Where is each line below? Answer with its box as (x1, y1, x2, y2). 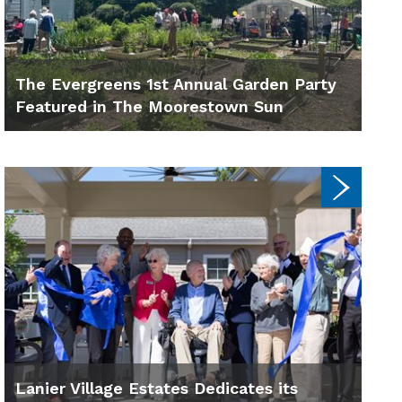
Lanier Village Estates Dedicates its (15, 378, 298, 398)
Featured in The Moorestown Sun (15, 97, 284, 117)
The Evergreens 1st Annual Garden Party (15, 74, 336, 94)
